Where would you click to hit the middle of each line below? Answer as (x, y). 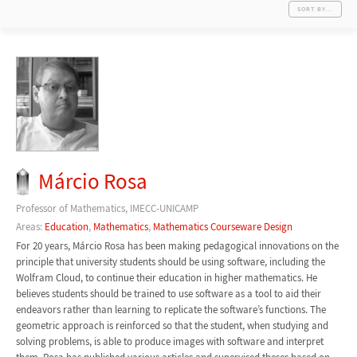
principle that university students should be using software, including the (170, 262)
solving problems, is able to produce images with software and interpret (169, 342)
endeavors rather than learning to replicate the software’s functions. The (171, 310)
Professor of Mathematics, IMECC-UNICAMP (107, 209)
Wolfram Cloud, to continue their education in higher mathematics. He (166, 278)
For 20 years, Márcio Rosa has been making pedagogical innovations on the (177, 246)
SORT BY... (315, 8)
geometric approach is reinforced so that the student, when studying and (172, 326)
